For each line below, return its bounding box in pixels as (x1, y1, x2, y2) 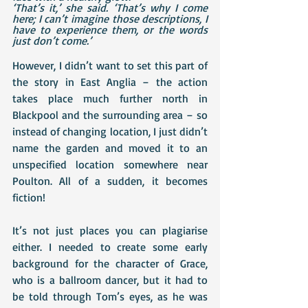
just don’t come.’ (12, 34, 91, 47)
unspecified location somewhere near (12, 157, 208, 171)
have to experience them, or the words (12, 23, 208, 36)
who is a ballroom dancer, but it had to (12, 273, 208, 287)
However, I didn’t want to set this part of (12, 58, 208, 72)
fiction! (12, 190, 45, 204)
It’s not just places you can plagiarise (12, 223, 208, 237)
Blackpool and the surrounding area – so (12, 108, 208, 122)
